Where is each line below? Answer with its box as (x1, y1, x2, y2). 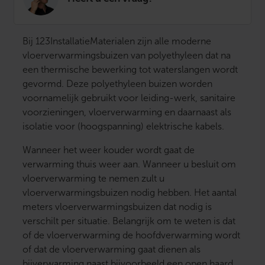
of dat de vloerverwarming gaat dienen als (22, 244, 201, 255)
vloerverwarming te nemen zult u (22, 173, 164, 184)
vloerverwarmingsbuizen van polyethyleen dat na (22, 50, 231, 61)
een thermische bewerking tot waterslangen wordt (22, 64, 238, 75)
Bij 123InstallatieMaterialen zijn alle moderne (22, 36, 211, 47)
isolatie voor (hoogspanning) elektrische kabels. (22, 121, 224, 132)
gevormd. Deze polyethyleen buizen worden (22, 79, 212, 89)
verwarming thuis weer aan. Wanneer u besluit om (22, 159, 236, 170)
